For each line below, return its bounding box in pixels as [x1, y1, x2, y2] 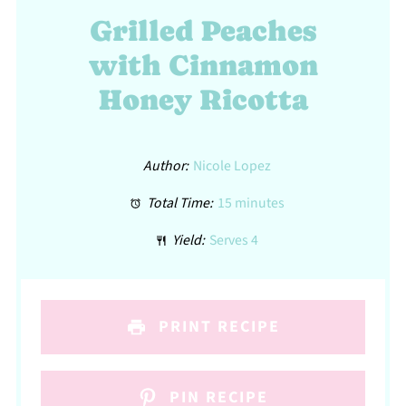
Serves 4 [209, 230, 259, 251]
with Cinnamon [88, 49, 318, 82]
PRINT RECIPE [152, 314, 280, 338]
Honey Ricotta [98, 83, 308, 117]
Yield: [169, 230, 206, 251]
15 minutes [217, 193, 285, 214]
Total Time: [143, 193, 213, 214]
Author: [143, 156, 189, 177]
